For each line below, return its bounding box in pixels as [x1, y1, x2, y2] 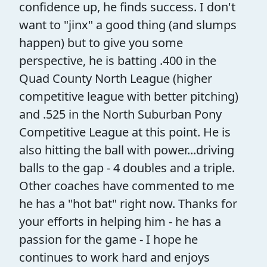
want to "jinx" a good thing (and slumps [19, 16, 237, 33]
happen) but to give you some [19, 34, 183, 51]
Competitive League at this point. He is [19, 123, 231, 140]
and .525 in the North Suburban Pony [19, 105, 222, 122]
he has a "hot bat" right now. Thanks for [19, 195, 237, 212]
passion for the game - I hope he [19, 231, 198, 247]
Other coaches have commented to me [19, 177, 234, 194]
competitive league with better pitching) [19, 88, 238, 104]
